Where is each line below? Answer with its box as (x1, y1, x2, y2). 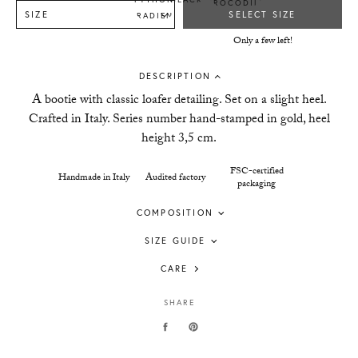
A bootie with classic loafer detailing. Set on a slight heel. (31, 90, 327, 112)
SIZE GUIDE (144, 235, 206, 246)
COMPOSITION (136, 207, 214, 218)
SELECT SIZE (229, 9, 296, 20)
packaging (237, 177, 276, 193)
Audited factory (145, 170, 205, 186)
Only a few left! (233, 34, 292, 50)
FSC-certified (229, 164, 284, 180)
